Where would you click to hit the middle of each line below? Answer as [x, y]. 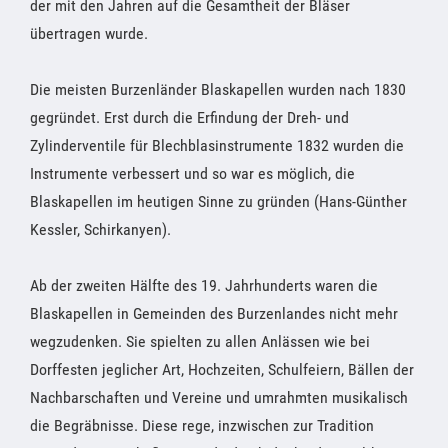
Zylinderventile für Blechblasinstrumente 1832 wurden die [217, 145]
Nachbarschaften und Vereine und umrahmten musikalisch [219, 397]
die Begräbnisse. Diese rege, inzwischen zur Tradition [202, 425]
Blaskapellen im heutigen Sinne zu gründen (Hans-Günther [218, 201]
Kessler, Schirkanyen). [100, 229]
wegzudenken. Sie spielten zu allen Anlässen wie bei [200, 341]
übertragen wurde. [89, 33]
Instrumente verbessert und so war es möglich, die [192, 173]
